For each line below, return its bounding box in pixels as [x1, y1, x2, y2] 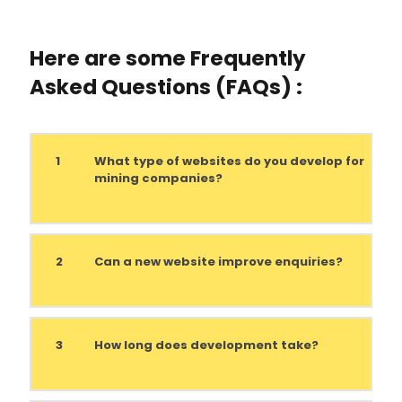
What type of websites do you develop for [94, 153, 364, 170]
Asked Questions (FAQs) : [30, 73, 302, 102]
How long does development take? [94, 336, 319, 354]
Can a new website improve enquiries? [94, 253, 343, 271]
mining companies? [94, 170, 223, 188]
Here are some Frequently [30, 44, 306, 74]
